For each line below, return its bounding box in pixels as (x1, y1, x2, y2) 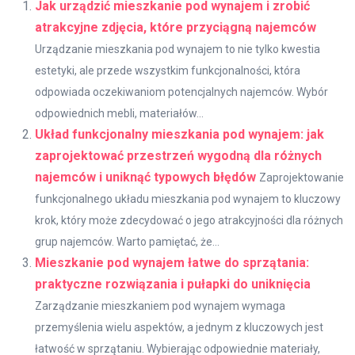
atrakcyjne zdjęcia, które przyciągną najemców (35, 20, 316, 35)
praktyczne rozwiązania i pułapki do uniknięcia (35, 277, 311, 292)
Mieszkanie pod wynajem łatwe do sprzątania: (35, 255, 309, 270)
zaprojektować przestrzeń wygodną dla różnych (35, 148, 322, 163)
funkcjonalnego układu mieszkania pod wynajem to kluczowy (35, 193, 341, 205)
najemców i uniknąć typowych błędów (35, 170, 256, 185)
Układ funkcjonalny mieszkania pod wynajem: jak (35, 127, 324, 142)
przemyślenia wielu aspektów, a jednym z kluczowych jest (35, 321, 323, 334)
